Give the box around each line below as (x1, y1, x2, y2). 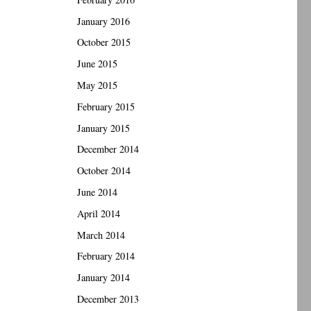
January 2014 (77, 271, 131, 285)
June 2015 (77, 57, 118, 71)
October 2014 (77, 164, 131, 178)
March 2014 (77, 228, 126, 242)
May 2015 (77, 78, 118, 92)
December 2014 (77, 142, 140, 156)
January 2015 (77, 121, 131, 135)
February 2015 (77, 99, 135, 113)
